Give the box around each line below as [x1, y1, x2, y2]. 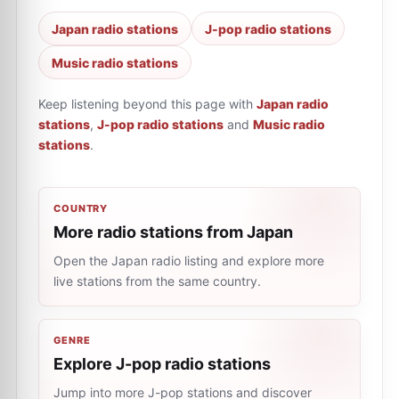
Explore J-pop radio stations [53, 354, 271, 373]
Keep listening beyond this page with [38, 96, 253, 111]
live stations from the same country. [53, 273, 261, 289]
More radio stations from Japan [53, 223, 293, 241]
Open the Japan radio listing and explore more [53, 253, 324, 268]
